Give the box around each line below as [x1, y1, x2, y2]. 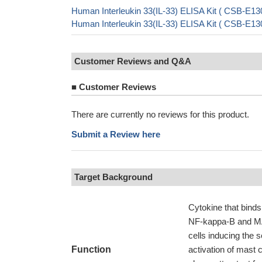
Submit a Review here [71, 129, 160, 139]
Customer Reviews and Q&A [74, 56, 191, 66]
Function [71, 244, 111, 254]
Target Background [74, 172, 153, 182]
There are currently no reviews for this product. [71, 109, 249, 119]
